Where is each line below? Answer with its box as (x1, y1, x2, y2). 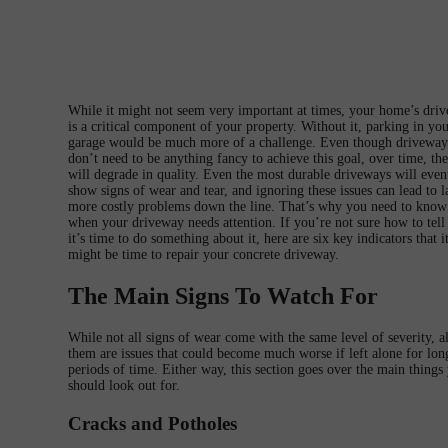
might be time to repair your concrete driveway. (68, 246, 339, 262)
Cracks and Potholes (68, 412, 237, 434)
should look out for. (68, 377, 180, 393)
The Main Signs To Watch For (68, 282, 378, 309)
